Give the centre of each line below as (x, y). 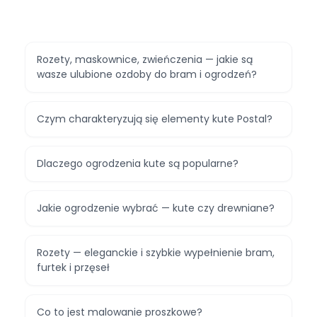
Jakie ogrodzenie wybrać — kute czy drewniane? (156, 208)
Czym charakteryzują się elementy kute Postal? (155, 119)
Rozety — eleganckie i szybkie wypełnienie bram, (156, 253)
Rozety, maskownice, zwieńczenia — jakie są (145, 60)
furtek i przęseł (73, 268)
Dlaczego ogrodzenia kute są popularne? (138, 164)
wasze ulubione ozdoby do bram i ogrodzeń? (147, 75)
